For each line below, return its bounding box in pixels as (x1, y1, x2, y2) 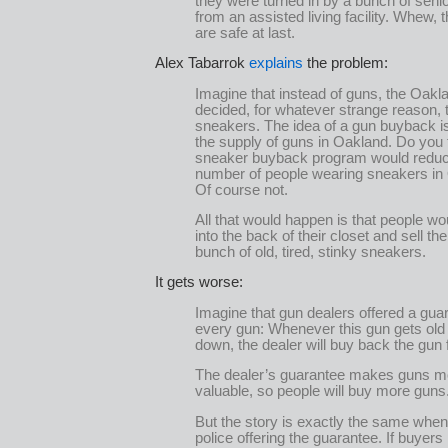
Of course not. (195, 181, 288, 198)
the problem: (303, 55, 388, 72)
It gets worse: (155, 274, 243, 291)
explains (249, 55, 303, 72)
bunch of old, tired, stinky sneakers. (195, 243, 426, 260)
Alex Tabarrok (155, 55, 249, 72)
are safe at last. (195, 24, 295, 41)
